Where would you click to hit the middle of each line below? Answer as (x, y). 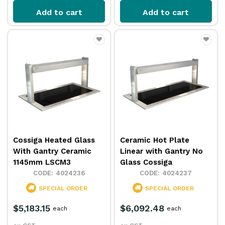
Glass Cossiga (146, 162)
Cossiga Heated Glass (54, 140)
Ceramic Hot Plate (155, 140)
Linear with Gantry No (162, 151)
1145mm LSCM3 (42, 162)
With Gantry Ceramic (52, 151)
